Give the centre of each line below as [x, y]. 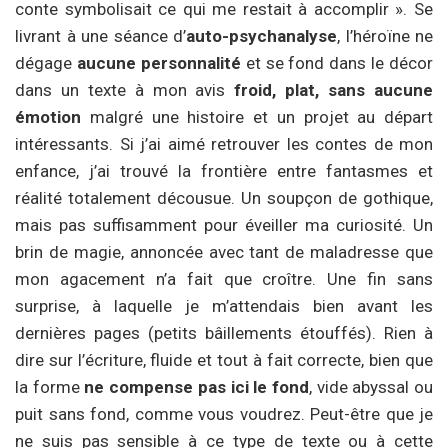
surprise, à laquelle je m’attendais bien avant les [224, 305]
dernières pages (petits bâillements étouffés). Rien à [224, 332]
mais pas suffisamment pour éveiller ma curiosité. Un [224, 224]
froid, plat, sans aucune [334, 89]
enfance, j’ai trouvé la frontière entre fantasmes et [224, 170]
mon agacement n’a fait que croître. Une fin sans [224, 278]
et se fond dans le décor [336, 62]
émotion [48, 116]
